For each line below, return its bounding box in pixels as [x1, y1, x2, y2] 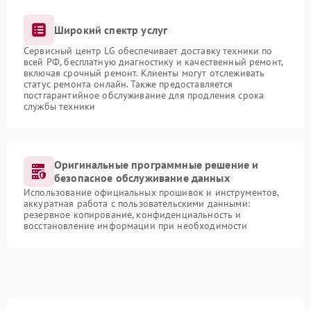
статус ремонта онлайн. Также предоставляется [24, 78, 233, 90]
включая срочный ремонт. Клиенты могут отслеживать [24, 67, 265, 79]
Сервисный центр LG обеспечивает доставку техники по [24, 44, 273, 57]
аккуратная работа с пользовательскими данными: [24, 197, 250, 210]
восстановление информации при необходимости [24, 219, 248, 232]
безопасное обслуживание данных [54, 171, 230, 185]
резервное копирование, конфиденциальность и [24, 208, 242, 221]
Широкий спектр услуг [54, 22, 168, 37]
